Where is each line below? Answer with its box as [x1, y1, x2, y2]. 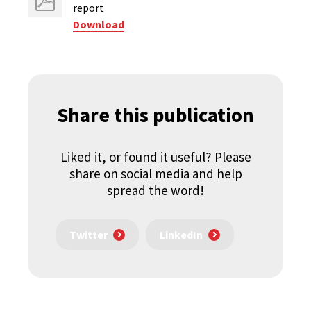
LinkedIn [160, 228, 203, 242]
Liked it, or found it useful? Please [60, 149, 251, 165]
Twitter [69, 228, 108, 242]
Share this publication [57, 102, 254, 128]
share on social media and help [69, 165, 242, 182]
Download [73, 17, 124, 31]
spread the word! [107, 182, 204, 199]
